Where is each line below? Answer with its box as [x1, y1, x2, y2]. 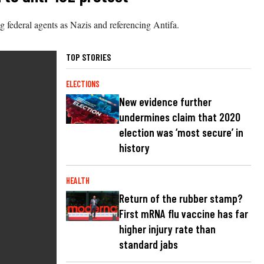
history [119, 140, 150, 154]
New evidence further [119, 94, 212, 108]
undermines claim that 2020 [119, 110, 240, 124]
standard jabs [119, 237, 178, 251]
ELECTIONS [66, 78, 100, 89]
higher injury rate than [119, 222, 216, 236]
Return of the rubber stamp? [119, 191, 243, 205]
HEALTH [66, 175, 90, 186]
